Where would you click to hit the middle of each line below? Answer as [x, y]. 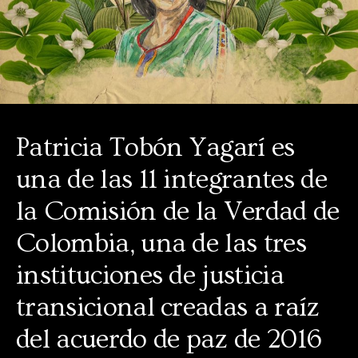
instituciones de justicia [150, 276]
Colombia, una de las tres [161, 244]
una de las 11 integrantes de [171, 180]
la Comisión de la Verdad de [178, 212]
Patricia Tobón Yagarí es [155, 148]
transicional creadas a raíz [168, 308]
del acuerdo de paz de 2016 [169, 340]
